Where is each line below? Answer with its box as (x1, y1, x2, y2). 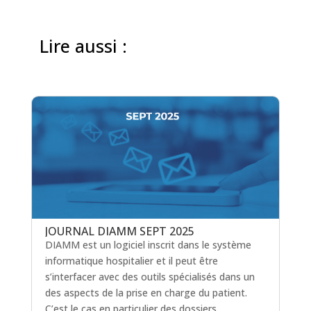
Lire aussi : (39, 34, 127, 58)
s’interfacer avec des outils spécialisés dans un (44, 270, 255, 284)
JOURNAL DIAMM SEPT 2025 (44, 224, 194, 239)
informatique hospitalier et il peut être (44, 254, 218, 268)
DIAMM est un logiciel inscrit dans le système (44, 238, 251, 252)
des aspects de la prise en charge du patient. (44, 286, 247, 300)
